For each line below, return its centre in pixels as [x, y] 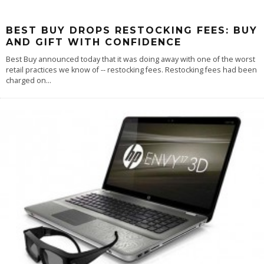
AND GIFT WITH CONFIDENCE [94, 42]
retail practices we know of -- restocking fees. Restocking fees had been [131, 70]
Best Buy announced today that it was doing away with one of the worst [131, 59]
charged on [26, 80]
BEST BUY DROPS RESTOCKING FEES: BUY [132, 30]
